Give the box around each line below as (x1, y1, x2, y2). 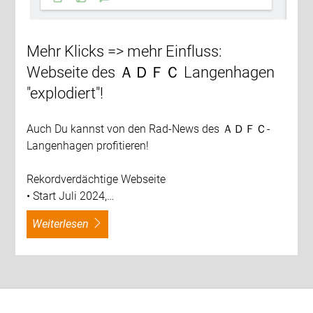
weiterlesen (42, 217, 89, 231)
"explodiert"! (27, 85, 104, 103)
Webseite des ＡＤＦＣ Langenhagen (27, 64, 275, 82)
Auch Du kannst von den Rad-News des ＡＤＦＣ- (27, 122, 271, 136)
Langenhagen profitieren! (27, 139, 150, 153)
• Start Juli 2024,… (27, 189, 115, 203)
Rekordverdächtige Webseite (27, 173, 166, 187)
